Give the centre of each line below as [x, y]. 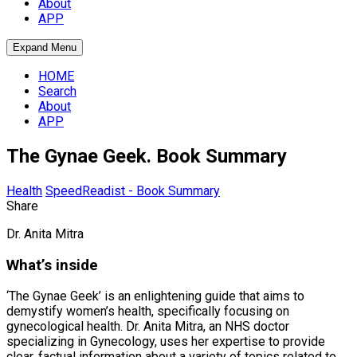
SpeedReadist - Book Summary [133, 190]
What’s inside [52, 265]
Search [57, 91]
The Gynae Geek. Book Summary [147, 156]
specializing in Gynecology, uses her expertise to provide [166, 342]
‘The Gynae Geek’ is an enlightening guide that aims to [155, 296]
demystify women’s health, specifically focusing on [148, 312]
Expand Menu [45, 47]
